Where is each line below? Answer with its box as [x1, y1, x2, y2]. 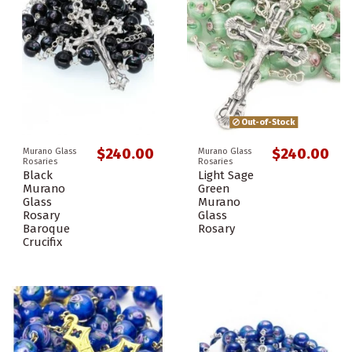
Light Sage [198, 167, 254, 182]
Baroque [23, 221, 70, 236]
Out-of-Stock [240, 116, 295, 127]
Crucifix [23, 234, 62, 249]
